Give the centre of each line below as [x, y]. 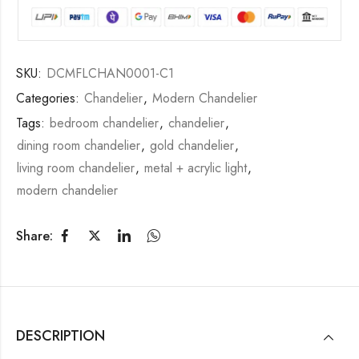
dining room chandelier [79, 146]
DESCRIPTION [61, 336]
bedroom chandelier [104, 123]
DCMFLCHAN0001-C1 [110, 74]
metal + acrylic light [196, 168]
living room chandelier [76, 168]
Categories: [50, 99]
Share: [34, 236]
